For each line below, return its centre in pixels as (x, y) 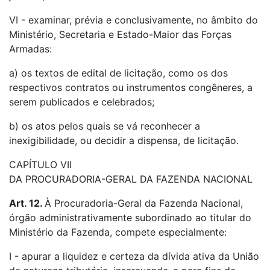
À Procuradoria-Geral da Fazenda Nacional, (144, 203)
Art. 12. (27, 203)
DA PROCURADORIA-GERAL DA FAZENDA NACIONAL (131, 179)
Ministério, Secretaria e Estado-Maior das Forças (120, 34)
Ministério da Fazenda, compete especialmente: (118, 232)
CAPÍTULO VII (40, 165)
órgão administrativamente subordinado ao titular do (130, 218)
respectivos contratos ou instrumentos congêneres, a (131, 87)
